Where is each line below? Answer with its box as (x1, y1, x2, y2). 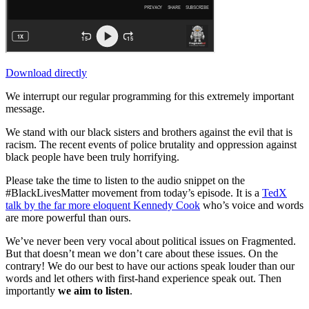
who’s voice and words (200, 199, 303, 212)
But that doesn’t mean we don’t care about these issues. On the (6, 248, 278, 260)
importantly (6, 285, 58, 297)
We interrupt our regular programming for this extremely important (6, 90, 294, 103)
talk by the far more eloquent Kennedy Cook (6, 199, 200, 212)
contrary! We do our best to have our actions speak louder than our (6, 260, 295, 272)
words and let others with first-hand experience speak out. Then (6, 272, 281, 285)
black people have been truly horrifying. (6, 151, 179, 163)
